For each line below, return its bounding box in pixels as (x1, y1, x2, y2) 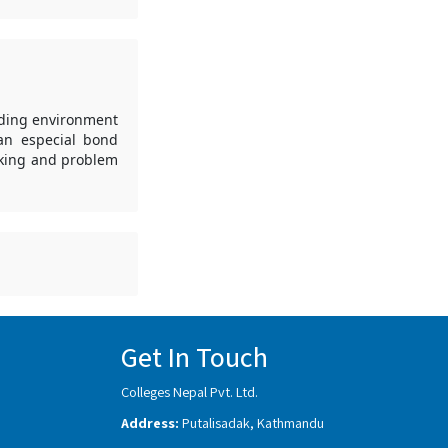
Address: (120, 413, 182, 432)
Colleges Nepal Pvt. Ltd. (120, 382, 258, 401)
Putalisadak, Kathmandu (181, 413, 324, 432)
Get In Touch (120, 338, 268, 375)
